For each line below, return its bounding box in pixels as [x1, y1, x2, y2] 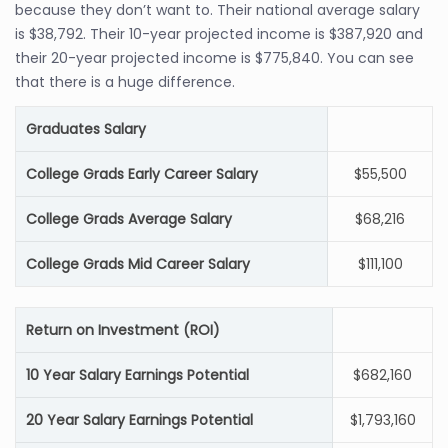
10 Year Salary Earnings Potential [26, 365, 249, 385]
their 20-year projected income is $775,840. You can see [15, 48, 414, 68]
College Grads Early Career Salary [26, 164, 258, 184]
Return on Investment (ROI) [26, 320, 220, 340]
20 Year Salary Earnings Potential [26, 410, 253, 430]
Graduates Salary [26, 119, 146, 139]
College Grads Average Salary [26, 209, 232, 229]
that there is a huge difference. [15, 72, 235, 92]
